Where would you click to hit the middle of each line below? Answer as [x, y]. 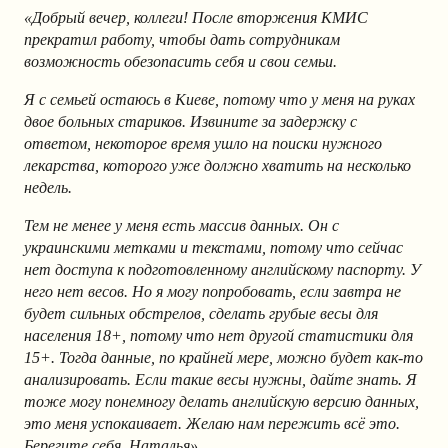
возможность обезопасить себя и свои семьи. [180, 62]
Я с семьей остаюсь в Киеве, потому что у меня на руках [219, 100]
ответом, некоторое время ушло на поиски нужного [203, 144]
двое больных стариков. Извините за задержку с [190, 122]
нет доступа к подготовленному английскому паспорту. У [222, 270]
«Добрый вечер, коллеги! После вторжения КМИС [196, 18]
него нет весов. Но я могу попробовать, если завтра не [212, 292]
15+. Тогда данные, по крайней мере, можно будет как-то [223, 358]
